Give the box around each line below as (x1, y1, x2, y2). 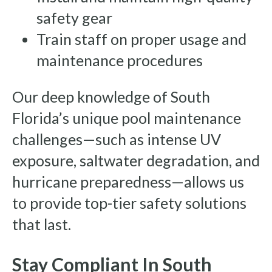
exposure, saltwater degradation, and (12, 151, 260, 170)
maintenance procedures (36, 51, 203, 70)
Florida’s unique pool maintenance (12, 109, 241, 127)
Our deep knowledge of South (12, 87, 210, 106)
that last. (12, 215, 71, 234)
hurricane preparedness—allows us (12, 172, 244, 191)
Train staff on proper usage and (36, 30, 246, 49)
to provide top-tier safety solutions (12, 194, 246, 212)
